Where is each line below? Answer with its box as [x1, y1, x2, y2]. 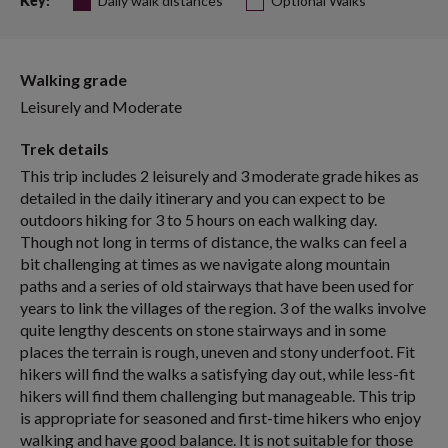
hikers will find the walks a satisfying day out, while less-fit [20, 364, 415, 384]
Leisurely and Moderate [20, 97, 182, 117]
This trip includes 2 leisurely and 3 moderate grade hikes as [20, 166, 419, 186]
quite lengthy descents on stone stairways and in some [20, 320, 386, 340]
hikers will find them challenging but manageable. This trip [20, 386, 416, 406]
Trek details [20, 139, 109, 159]
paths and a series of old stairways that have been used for [20, 276, 414, 296]
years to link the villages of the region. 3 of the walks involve [20, 298, 426, 318]
